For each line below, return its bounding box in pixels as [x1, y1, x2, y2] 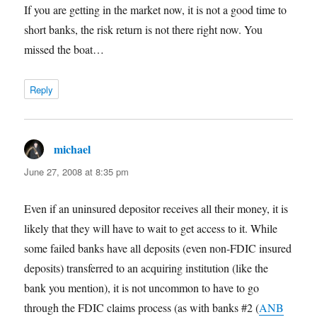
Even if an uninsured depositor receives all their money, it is [24, 201, 289, 217]
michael [54, 141, 91, 158]
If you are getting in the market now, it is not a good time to [24, 2, 287, 18]
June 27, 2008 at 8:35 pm [24, 165, 129, 179]
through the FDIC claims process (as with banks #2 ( [24, 300, 260, 316]
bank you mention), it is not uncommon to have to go [24, 280, 260, 296]
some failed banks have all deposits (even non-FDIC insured [24, 241, 292, 256]
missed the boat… [24, 42, 105, 57]
